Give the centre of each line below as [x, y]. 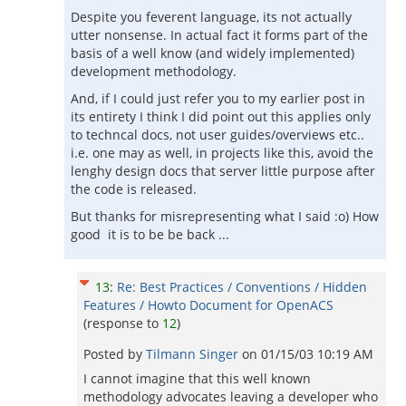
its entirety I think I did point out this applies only [221, 116]
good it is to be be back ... [150, 234]
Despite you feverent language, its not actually [211, 17]
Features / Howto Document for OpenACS [208, 305]
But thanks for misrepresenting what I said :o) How [225, 216]
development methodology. [154, 71]
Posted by [115, 354]
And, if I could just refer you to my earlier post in [218, 98]
